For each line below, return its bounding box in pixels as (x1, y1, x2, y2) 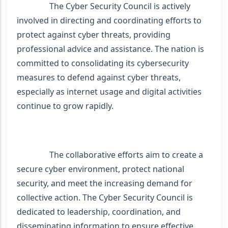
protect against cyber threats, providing (17, 29, 170, 41)
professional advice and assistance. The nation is (17, 43, 204, 55)
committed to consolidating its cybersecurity (17, 58, 189, 69)
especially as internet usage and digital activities (17, 86, 202, 98)
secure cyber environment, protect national (17, 163, 184, 175)
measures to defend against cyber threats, (17, 72, 181, 83)
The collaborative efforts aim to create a (17, 149, 203, 161)
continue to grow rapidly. (17, 100, 113, 112)
